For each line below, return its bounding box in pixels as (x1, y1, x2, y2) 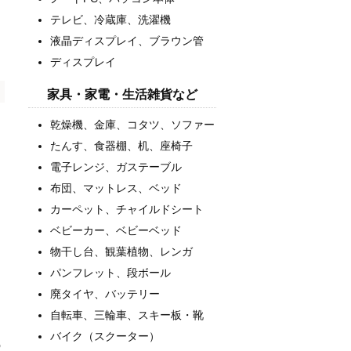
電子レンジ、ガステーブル (50, 161, 182, 174)
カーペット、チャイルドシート (50, 203, 204, 216)
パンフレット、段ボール (50, 266, 171, 280)
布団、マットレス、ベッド (50, 182, 182, 195)
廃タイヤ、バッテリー (50, 288, 160, 301)
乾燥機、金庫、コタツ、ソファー (50, 118, 215, 132)
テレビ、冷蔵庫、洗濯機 (50, 13, 171, 27)
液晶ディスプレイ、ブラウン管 (50, 34, 204, 48)
